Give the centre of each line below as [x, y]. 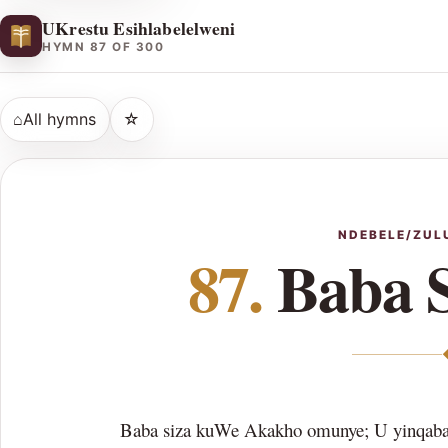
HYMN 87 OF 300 [103, 47]
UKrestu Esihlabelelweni [139, 27]
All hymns [60, 118]
